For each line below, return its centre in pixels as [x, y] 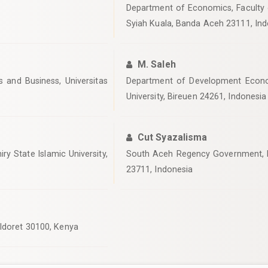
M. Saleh [156, 64]
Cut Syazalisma [172, 137]
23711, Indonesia [159, 169]
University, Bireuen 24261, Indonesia [196, 96]
